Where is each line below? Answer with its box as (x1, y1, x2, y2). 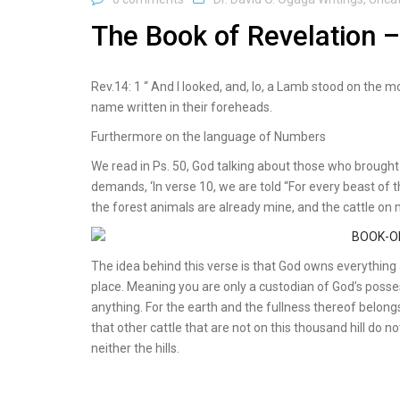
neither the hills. (91, 340, 179, 355)
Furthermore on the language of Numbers (91, 129, 326, 144)
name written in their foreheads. (91, 99, 272, 114)
